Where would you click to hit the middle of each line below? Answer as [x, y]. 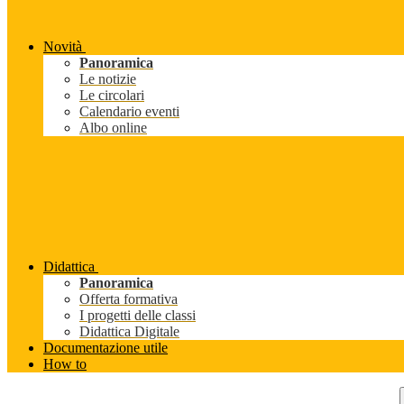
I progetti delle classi [138, 316]
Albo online [113, 128]
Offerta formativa [129, 299]
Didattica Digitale [129, 332]
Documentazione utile [106, 348]
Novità [63, 47]
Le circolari [112, 96]
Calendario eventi [129, 112]
